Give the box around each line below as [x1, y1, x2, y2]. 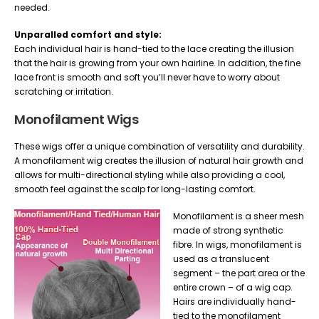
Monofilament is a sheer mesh [173, 209, 304, 222]
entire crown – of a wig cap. [173, 281, 293, 293]
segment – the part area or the [173, 266, 305, 279]
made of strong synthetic [173, 224, 283, 236]
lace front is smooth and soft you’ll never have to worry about [14, 70, 280, 83]
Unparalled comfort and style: [14, 28, 162, 41]
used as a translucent [173, 252, 269, 265]
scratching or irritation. [14, 85, 113, 98]
